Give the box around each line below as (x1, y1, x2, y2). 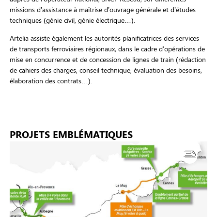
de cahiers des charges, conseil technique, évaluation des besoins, (10, 65, 202, 75)
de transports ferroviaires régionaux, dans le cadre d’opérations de (10, 44, 205, 53)
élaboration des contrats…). (10, 76, 92, 85)
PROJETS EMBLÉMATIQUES (10, 127, 133, 141)
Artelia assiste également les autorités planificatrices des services (10, 33, 199, 43)
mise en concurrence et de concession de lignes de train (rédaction (10, 54, 206, 64)
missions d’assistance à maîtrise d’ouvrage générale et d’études (10, 5, 196, 15)
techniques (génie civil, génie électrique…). (10, 15, 135, 25)
